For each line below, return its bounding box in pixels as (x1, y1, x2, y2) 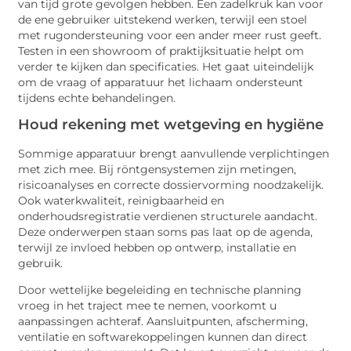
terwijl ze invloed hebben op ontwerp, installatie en (18, 241, 297, 254)
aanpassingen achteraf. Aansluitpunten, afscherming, (18, 315, 309, 328)
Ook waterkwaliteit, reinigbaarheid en (18, 194, 225, 207)
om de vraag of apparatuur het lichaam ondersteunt (18, 75, 304, 89)
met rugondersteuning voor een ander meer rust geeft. (18, 28, 322, 42)
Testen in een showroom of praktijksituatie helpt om (18, 44, 305, 57)
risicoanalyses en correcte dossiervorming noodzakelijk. (18, 178, 324, 191)
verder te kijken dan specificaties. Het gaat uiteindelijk (18, 60, 314, 73)
